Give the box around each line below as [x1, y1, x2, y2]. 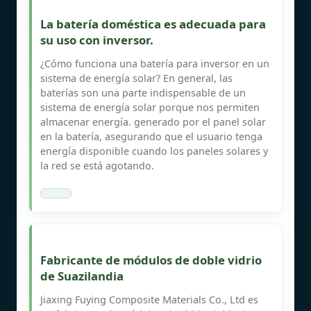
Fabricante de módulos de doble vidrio [40, 251, 262, 268]
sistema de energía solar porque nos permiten [40, 100, 260, 114]
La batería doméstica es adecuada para [40, 15, 266, 32]
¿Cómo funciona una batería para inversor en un [40, 56, 269, 70]
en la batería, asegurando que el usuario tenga [40, 129, 262, 143]
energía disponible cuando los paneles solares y [40, 144, 268, 158]
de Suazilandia [40, 267, 124, 284]
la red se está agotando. [40, 158, 154, 172]
